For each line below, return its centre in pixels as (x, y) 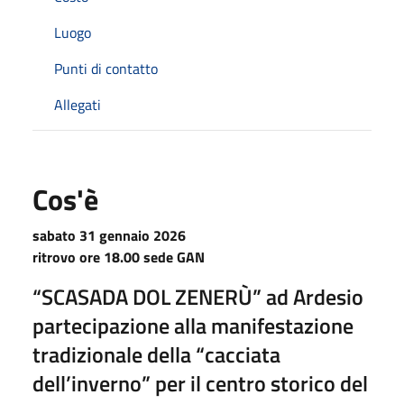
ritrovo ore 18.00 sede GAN (119, 257)
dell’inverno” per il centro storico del (200, 383)
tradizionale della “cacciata (156, 354)
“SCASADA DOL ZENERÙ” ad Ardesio (198, 296)
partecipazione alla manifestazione (193, 325)
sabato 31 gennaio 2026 (109, 235)
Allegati (78, 104)
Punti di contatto (106, 68)
